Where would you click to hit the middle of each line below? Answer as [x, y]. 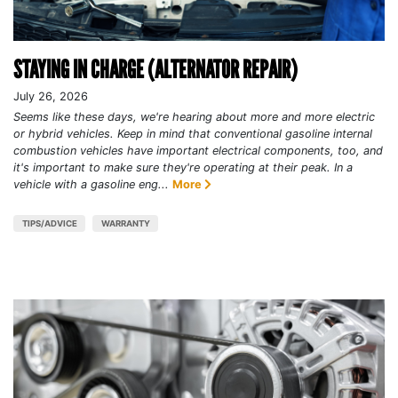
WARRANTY [125, 223]
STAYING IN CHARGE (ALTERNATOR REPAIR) [155, 69]
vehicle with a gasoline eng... [91, 184]
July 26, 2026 [51, 96]
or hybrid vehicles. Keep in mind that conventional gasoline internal [193, 133]
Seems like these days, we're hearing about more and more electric [194, 116]
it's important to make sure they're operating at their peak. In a [183, 167]
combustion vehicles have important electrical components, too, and [198, 150]
